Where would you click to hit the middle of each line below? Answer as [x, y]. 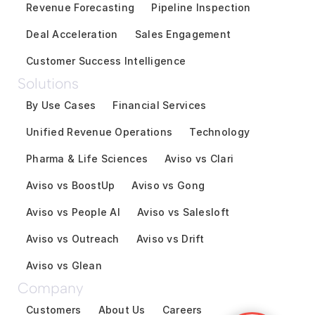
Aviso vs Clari [199, 158]
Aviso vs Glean [64, 265]
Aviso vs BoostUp [71, 185]
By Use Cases [61, 105]
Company [51, 288]
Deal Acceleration [72, 34]
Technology [220, 131]
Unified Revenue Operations [99, 131]
